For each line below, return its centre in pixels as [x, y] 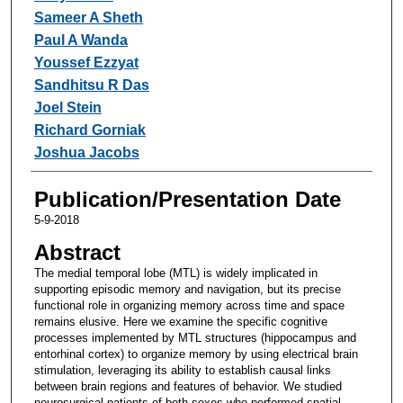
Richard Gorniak [90, 130]
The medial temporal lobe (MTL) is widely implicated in [175, 273]
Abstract [77, 252]
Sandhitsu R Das [91, 85]
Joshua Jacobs [86, 152]
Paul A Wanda [81, 40]
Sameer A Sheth [88, 17]
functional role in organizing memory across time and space [189, 305]
